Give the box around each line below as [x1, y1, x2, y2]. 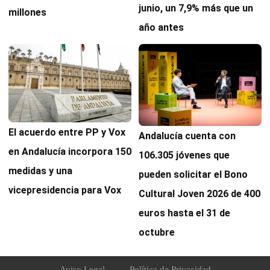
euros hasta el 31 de [139, 207, 230, 219]
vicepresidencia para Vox [8, 184, 121, 196]
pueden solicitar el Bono [139, 168, 248, 180]
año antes [139, 21, 184, 33]
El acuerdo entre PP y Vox [8, 127, 125, 139]
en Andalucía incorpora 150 [8, 146, 131, 158]
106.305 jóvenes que [139, 149, 230, 161]
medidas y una [8, 165, 72, 177]
